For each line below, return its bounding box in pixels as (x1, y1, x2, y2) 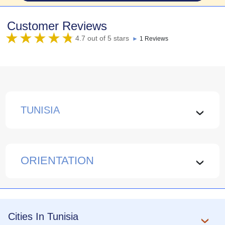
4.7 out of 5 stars (75, 34, 129, 43)
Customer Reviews (7, 19, 107, 33)
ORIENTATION (21, 154, 94, 167)
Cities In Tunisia (8, 211, 78, 222)
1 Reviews (140, 35, 168, 43)
